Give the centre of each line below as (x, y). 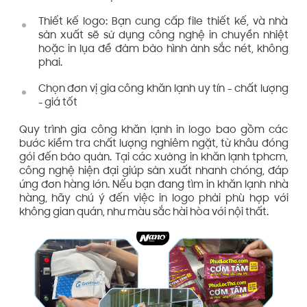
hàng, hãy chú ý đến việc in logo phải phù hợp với (153, 199)
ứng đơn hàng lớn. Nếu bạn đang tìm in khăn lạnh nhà (153, 185)
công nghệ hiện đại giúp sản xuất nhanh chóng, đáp (153, 171)
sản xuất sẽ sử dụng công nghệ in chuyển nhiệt (163, 36)
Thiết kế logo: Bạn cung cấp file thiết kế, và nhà (163, 23)
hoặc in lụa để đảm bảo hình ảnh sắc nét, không (163, 50)
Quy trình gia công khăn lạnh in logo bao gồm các (153, 130)
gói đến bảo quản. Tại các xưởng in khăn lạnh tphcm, (153, 158)
